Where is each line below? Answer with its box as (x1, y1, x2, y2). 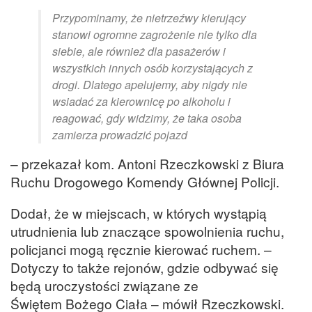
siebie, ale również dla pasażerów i (52, 43, 226, 60)
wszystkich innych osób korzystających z (52, 60, 253, 77)
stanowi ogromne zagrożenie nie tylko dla (52, 26, 257, 43)
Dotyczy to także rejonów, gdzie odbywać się (10, 258, 279, 277)
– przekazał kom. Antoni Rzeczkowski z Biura (10, 154, 284, 173)
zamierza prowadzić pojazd (52, 127, 187, 143)
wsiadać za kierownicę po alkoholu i (52, 93, 231, 110)
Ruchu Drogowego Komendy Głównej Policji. (10, 172, 283, 192)
